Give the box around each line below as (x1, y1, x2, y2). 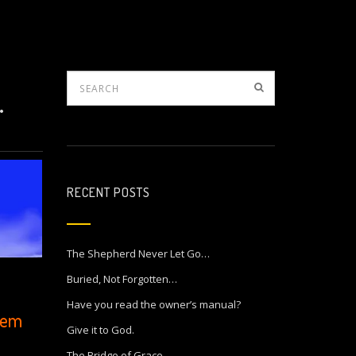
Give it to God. (66, 323, 134, 337)
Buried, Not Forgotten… (66, 272, 177, 286)
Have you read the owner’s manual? (66, 297, 241, 311)
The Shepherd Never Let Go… (66, 246, 210, 261)
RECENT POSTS (66, 184, 150, 200)
